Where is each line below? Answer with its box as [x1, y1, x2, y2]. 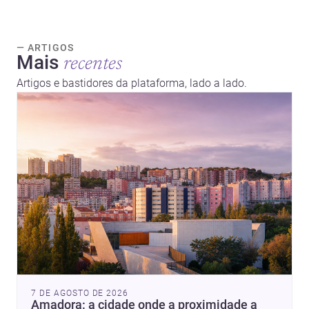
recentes [63, 54, 122, 74]
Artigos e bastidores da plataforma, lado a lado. [17, 77, 247, 90]
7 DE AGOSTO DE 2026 [31, 288, 129, 298]
